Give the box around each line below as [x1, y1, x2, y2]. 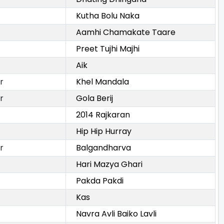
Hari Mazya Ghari [76, 158, 142, 170]
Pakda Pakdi [76, 175, 123, 187]
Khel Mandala [76, 76, 129, 88]
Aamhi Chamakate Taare [76, 26, 175, 38]
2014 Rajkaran [76, 109, 130, 121]
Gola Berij [76, 92, 113, 104]
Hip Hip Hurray [76, 125, 131, 137]
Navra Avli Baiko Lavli [76, 208, 156, 220]
